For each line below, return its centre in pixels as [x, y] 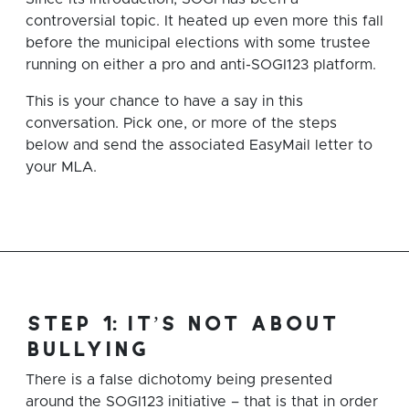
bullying [87, 349]
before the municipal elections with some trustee [198, 43]
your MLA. [61, 168]
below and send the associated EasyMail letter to [199, 146]
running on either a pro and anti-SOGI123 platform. [201, 65]
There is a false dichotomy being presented [179, 380]
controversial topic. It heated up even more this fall [204, 21]
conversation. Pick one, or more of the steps [181, 124]
